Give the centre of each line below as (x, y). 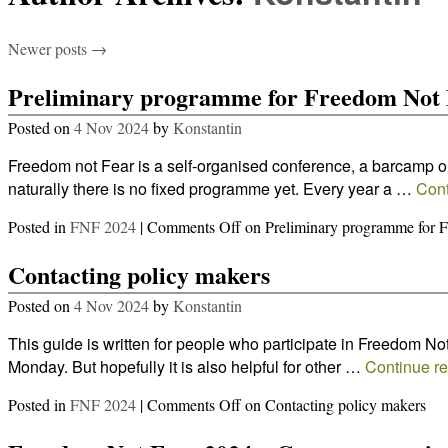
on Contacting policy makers (333, 404)
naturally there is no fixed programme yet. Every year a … (212, 188)
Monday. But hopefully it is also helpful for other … (186, 366)
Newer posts (49, 48)
